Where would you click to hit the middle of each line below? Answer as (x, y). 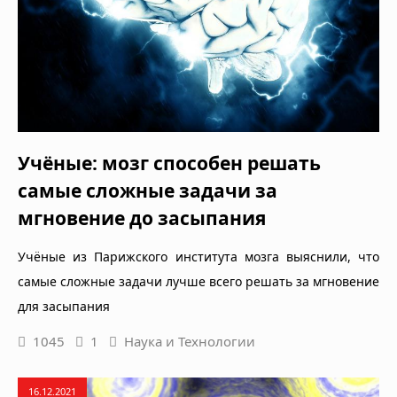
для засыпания (64, 307)
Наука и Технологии (190, 342)
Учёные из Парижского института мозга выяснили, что (198, 257)
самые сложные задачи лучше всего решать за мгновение (198, 282)
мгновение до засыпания (142, 218)
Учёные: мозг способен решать (169, 163)
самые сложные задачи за (148, 191)
